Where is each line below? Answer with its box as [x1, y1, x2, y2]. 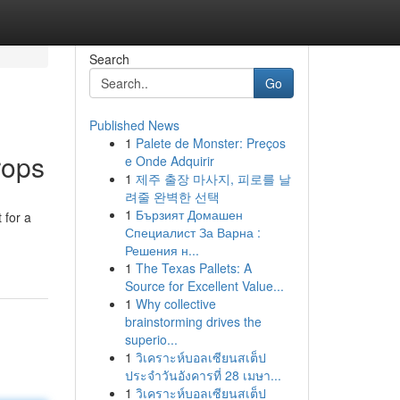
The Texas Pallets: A [135, 259, 252, 277]
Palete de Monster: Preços [135, 134, 286, 152]
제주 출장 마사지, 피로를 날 [135, 170, 291, 187]
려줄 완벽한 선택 [124, 187, 220, 205]
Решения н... [124, 241, 199, 259]
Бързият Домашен [135, 205, 243, 223]
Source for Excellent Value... [124, 277, 284, 295]
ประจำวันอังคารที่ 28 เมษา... [124, 366, 281, 384]
